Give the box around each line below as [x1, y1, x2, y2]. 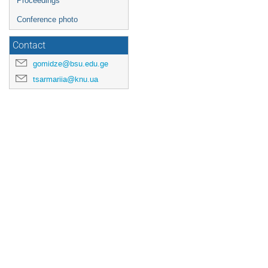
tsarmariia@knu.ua [33, 74, 98, 84]
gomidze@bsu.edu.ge [33, 59, 108, 69]
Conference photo [17, 15, 78, 24]
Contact [13, 40, 45, 51]
